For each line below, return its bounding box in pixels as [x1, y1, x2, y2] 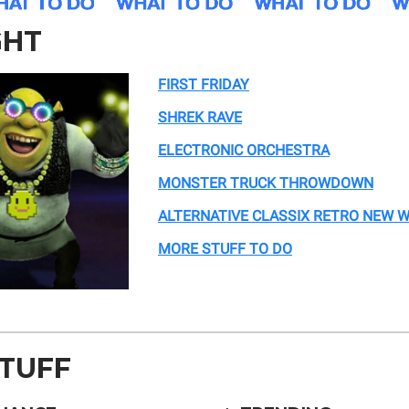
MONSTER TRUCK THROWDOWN [158, 174, 373, 193]
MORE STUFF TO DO [158, 240, 292, 258]
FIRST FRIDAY [158, 76, 249, 94]
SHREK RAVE [158, 109, 242, 127]
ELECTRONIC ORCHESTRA [158, 142, 330, 160]
